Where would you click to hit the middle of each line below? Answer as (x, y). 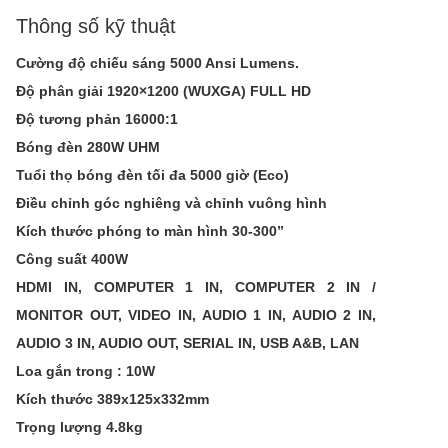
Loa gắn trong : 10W (85, 371)
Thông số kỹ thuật (96, 26)
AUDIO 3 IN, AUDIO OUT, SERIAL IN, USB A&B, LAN (187, 343)
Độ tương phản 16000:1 (97, 119)
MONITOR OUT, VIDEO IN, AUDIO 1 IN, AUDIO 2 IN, (196, 315)
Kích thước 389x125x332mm (112, 399)
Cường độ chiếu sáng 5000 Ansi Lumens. (157, 63)
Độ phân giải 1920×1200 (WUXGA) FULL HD (163, 91)
